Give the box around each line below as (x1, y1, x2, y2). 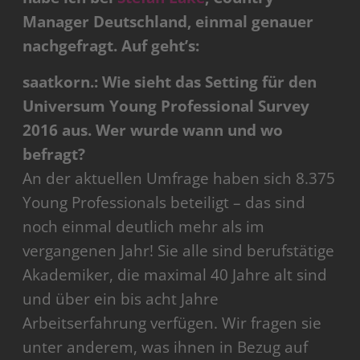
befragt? (22, 144, 86, 166)
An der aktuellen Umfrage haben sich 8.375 (22, 168, 336, 190)
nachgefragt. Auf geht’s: (22, 35, 200, 57)
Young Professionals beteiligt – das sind (22, 192, 306, 214)
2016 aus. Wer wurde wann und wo (22, 120, 284, 141)
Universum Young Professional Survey (22, 96, 310, 117)
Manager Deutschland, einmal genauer (22, 11, 314, 33)
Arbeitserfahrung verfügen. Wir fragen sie (22, 313, 322, 334)
